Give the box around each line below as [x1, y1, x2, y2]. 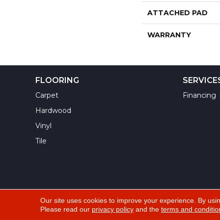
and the [133, 205, 161, 213]
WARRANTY [147, 30, 191, 39]
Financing [183, 91, 216, 100]
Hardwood [35, 106, 71, 115]
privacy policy [91, 205, 134, 213]
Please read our [40, 205, 92, 213]
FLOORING [35, 76, 79, 85]
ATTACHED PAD [147, 8, 208, 17]
